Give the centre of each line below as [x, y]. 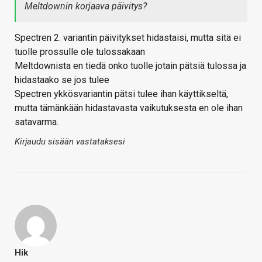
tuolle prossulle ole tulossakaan [80, 52]
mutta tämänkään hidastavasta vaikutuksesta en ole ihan [129, 108]
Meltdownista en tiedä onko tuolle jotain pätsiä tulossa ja [130, 66]
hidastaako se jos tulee [62, 80]
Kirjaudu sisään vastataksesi [70, 142]
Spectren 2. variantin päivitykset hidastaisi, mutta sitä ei [128, 38]
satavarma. [37, 122]
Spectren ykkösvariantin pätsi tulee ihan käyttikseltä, [121, 94]
